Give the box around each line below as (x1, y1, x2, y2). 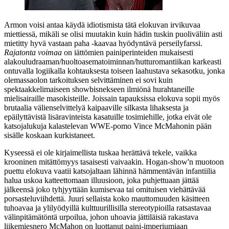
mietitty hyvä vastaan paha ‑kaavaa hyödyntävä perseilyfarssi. (4, 38, 202, 48)
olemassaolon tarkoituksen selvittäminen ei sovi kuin (4, 75, 173, 84)
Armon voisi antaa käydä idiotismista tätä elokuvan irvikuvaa (4, 20, 200, 29)
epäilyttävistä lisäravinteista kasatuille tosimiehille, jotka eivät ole (4, 112, 212, 121)
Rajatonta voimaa (4, 48, 62, 57)
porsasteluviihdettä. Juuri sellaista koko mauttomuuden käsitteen (4, 194, 210, 203)
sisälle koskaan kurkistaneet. (4, 130, 95, 140)
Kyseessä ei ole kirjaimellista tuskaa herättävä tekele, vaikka (4, 148, 197, 157)
